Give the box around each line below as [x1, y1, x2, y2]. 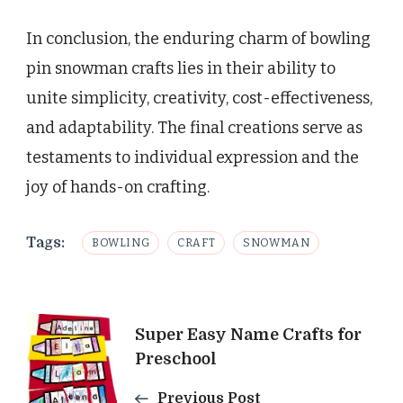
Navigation [26, 354, 201, 393]
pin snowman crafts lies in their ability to [26, 58, 336, 79]
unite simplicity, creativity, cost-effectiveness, [26, 88, 372, 109]
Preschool [135, 349, 217, 368]
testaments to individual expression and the [26, 148, 359, 168]
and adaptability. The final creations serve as [26, 118, 363, 139]
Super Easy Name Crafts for [135, 325, 362, 344]
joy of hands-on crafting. [26, 177, 210, 198]
